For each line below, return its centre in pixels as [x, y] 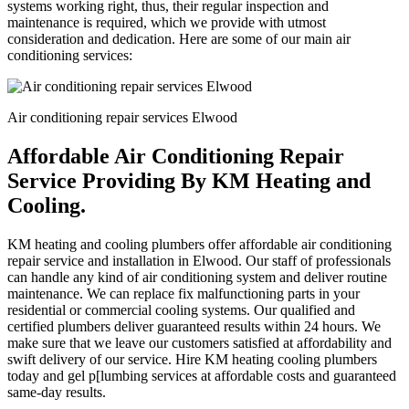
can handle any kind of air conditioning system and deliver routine [197, 277]
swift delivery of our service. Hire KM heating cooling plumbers [192, 359]
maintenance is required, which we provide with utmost [167, 22]
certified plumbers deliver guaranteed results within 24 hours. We [194, 326]
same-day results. [57, 392]
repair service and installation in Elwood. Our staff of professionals [199, 260]
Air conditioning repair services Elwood [122, 117]
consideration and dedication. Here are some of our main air [179, 38]
